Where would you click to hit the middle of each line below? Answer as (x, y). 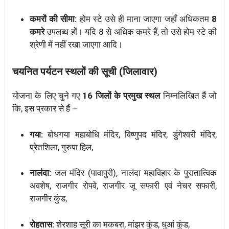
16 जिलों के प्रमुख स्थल (121, 96)
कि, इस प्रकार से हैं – (45, 109)
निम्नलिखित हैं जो (188, 96)
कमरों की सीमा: (53, 19)
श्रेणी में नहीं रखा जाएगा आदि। (76, 44)
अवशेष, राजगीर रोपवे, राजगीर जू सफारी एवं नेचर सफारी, (123, 186)
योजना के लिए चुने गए (48, 96)
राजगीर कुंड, (48, 199)
